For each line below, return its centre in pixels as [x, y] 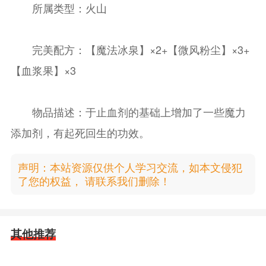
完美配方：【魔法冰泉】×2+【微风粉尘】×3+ [130, 49]
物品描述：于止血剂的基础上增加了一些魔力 [128, 111]
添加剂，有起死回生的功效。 [80, 132]
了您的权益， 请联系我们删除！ [94, 181]
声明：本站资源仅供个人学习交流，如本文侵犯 [130, 167]
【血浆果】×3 [43, 70]
